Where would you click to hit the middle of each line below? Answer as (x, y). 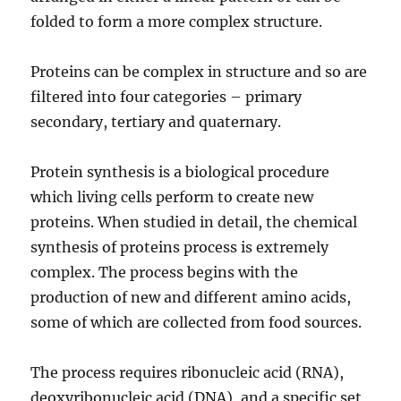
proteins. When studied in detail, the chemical (194, 222)
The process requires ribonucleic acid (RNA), (188, 372)
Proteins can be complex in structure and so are (199, 71)
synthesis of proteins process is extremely (180, 247)
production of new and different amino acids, (191, 297)
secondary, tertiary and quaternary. (156, 121)
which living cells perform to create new (172, 196)
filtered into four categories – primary (166, 96)
